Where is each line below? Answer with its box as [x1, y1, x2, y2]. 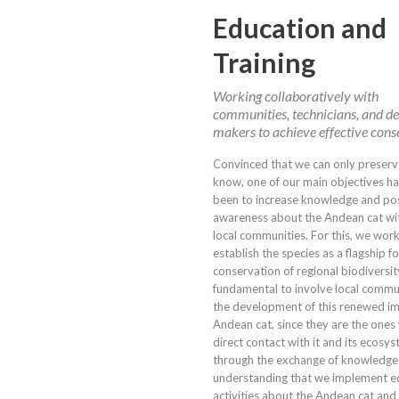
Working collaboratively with [213, 87, 379, 105]
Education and [213, 12, 387, 45]
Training [213, 46, 315, 79]
